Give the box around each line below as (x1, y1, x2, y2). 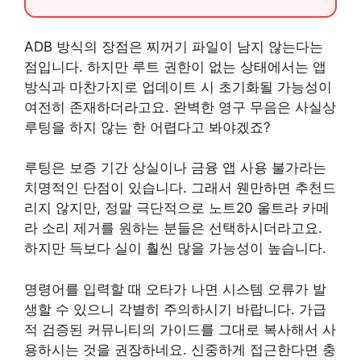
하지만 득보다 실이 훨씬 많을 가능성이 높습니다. (24, 240, 326, 257)
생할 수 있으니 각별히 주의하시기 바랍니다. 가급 (24, 301, 326, 317)
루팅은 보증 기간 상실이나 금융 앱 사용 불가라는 (24, 160, 326, 176)
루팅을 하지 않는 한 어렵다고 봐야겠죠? (24, 118, 271, 135)
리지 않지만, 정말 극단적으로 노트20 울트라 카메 (24, 200, 330, 217)
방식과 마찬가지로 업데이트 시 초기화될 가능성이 (24, 78, 332, 95)
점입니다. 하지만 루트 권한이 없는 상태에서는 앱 (24, 58, 326, 75)
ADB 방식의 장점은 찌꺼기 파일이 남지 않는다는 (24, 38, 323, 55)
